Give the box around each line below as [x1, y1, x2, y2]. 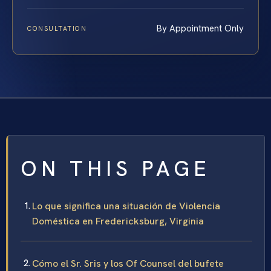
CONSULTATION [27, 24, 87, 33]
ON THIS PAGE [21, 155, 211, 183]
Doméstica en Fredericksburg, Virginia [32, 215, 204, 228]
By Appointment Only [157, 22, 244, 35]
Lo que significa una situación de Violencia [32, 200, 220, 213]
